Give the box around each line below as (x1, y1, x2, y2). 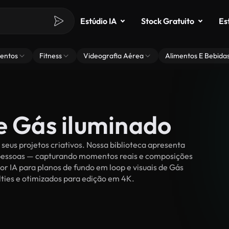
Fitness (39, 51, 62, 60)
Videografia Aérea (83, 51, 144, 60)
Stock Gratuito (141, 16, 194, 26)
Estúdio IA (80, 16, 117, 26)
